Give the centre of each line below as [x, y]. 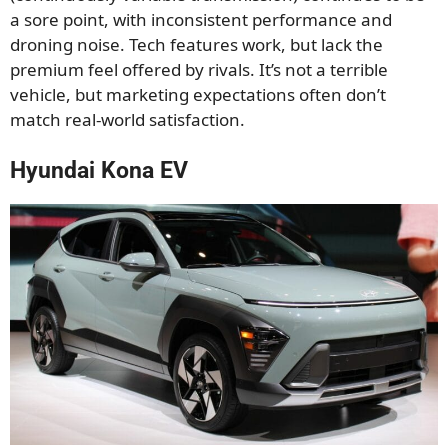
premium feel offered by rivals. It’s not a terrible [199, 69]
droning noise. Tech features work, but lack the [196, 44]
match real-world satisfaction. [127, 119]
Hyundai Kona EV [99, 171]
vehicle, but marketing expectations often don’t [198, 94]
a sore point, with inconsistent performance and [201, 19]
